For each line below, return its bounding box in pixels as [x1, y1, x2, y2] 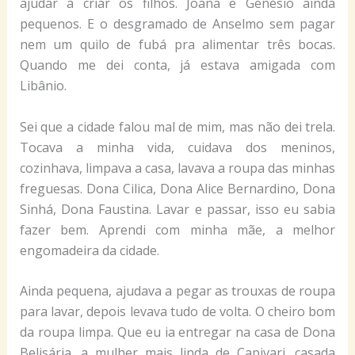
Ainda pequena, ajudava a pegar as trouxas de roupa [19, 282, 336, 300]
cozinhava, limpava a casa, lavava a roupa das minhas [19, 158, 336, 177]
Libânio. [19, 76, 67, 94]
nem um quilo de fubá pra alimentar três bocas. [19, 35, 336, 53]
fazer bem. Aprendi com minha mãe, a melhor [19, 220, 336, 239]
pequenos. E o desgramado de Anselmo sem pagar [19, 14, 336, 32]
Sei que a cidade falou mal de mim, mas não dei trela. [19, 117, 336, 136]
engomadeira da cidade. [19, 241, 159, 259]
